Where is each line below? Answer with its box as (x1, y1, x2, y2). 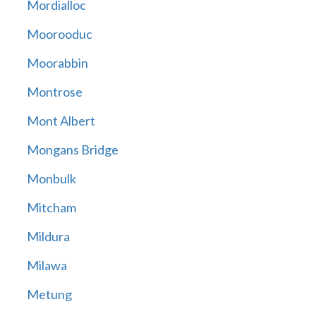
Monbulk (26, 171, 76, 187)
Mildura (26, 229, 70, 245)
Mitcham (26, 200, 76, 216)
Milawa (26, 257, 67, 274)
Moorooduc (26, 26, 92, 42)
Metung (26, 286, 72, 303)
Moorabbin (26, 55, 88, 71)
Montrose (26, 84, 83, 100)
